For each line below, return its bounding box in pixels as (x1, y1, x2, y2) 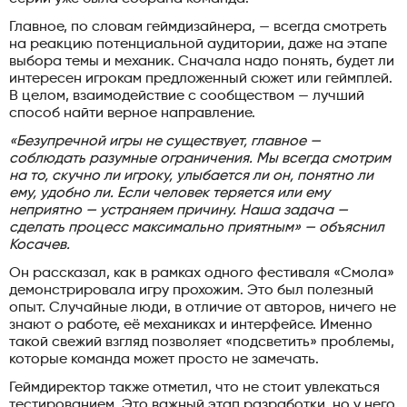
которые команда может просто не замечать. (9, 352, 319, 367)
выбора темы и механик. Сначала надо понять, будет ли (9, 54, 394, 69)
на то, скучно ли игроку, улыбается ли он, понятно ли (9, 168, 373, 184)
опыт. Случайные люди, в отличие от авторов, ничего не (9, 300, 396, 315)
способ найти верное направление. (9, 105, 255, 121)
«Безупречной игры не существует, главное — (9, 134, 321, 149)
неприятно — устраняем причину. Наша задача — (9, 203, 348, 218)
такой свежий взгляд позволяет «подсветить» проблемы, (9, 334, 394, 350)
